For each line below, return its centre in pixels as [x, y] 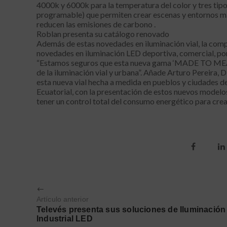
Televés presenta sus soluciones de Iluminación [131, 210]
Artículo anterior [63, 199]
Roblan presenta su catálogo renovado [103, 34]
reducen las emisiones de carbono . [96, 24]
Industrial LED [65, 219]
